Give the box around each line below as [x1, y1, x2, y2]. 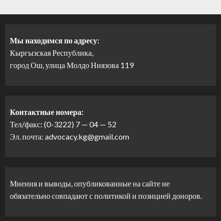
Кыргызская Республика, [10, 48, 93, 58]
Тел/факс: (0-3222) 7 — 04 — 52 [10, 119, 116, 129]
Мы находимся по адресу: [10, 36, 99, 45]
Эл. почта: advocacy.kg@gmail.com [10, 132, 129, 142]
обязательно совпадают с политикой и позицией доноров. [10, 191, 202, 201]
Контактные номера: [10, 107, 83, 117]
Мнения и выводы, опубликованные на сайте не [10, 179, 170, 188]
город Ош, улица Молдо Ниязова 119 [10, 60, 134, 70]
